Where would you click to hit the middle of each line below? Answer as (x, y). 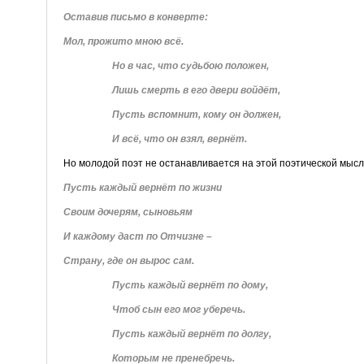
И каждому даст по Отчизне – (137, 236)
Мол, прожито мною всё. (123, 41)
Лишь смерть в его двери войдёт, (196, 90)
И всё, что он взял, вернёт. (179, 139)
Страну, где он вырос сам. (128, 260)
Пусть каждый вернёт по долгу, (191, 334)
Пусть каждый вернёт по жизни (142, 187)
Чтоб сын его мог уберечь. (178, 309)
